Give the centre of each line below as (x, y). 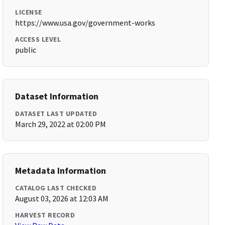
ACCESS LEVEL (38, 39)
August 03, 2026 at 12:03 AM (62, 198)
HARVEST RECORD (45, 215)
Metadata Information (61, 171)
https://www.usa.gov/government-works (85, 23)
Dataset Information (57, 96)
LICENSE (29, 12)
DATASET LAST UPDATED (56, 114)
